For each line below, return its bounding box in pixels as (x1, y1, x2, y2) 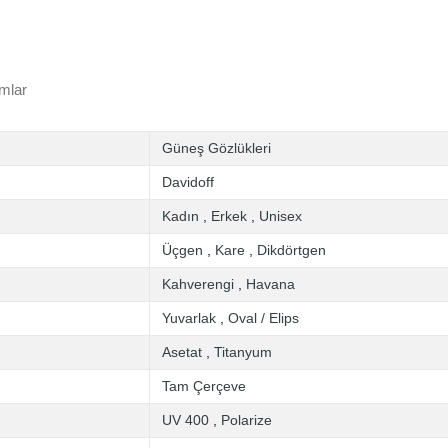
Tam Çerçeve (162, 378, 246, 394)
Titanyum (214, 344, 272, 360)
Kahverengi (162, 276, 234, 292)
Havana (246, 276, 295, 292)
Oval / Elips (228, 310, 299, 326)
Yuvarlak (162, 310, 216, 326)
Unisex (259, 208, 302, 224)
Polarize (221, 412, 272, 428)
